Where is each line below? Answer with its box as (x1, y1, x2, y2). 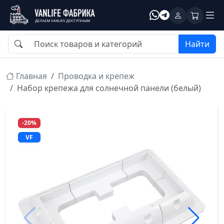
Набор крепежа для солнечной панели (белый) (17, 82, 201, 93)
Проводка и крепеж (58, 70, 134, 81)
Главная (14, 70, 47, 81)
